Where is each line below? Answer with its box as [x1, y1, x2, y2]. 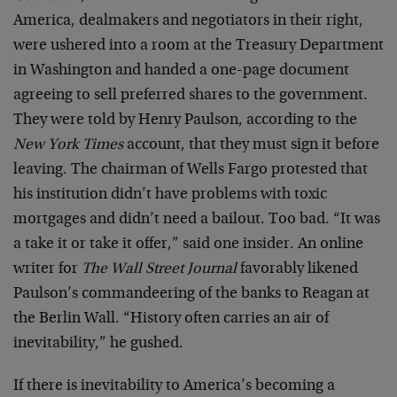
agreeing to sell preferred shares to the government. [13, 88, 368, 104]
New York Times [13, 137, 123, 153]
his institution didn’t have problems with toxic [13, 187, 327, 203]
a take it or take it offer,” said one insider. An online [13, 237, 363, 253]
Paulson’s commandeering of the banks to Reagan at [13, 286, 370, 302]
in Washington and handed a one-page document [13, 63, 349, 79]
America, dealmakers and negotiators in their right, [13, 13, 363, 29]
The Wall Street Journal [82, 261, 237, 277]
